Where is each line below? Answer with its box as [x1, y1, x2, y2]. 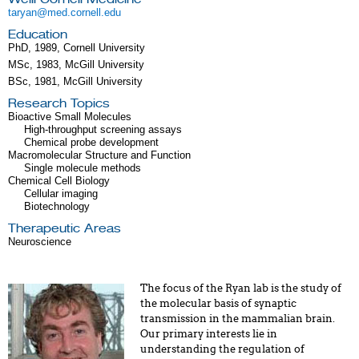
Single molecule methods [24, 162, 141, 174]
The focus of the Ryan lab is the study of [140, 282, 341, 294]
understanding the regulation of [140, 343, 305, 355]
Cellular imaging [24, 188, 98, 200]
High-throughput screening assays [24, 123, 182, 135]
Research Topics [8, 96, 110, 111]
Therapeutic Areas [8, 221, 121, 236]
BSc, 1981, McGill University [8, 75, 143, 87]
